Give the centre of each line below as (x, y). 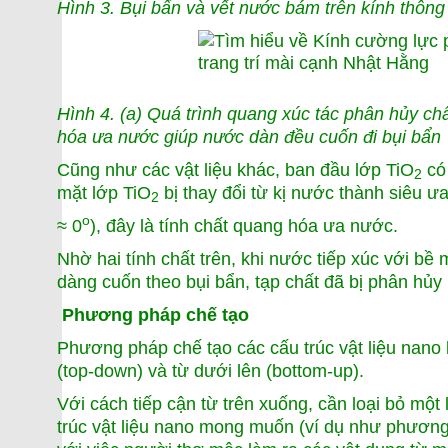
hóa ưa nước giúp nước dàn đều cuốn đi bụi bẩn (249, 136)
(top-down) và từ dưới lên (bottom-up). (210, 370)
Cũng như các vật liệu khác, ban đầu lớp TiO (235, 169)
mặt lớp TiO (104, 192)
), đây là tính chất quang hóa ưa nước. (244, 225)
